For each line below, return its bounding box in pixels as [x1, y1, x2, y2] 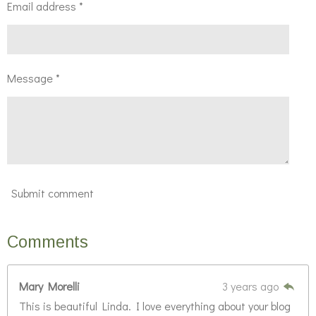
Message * [7, 70, 60, 85]
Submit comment [11, 186, 94, 201]
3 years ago [221, 278, 281, 293]
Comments [7, 232, 88, 251]
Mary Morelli [19, 278, 80, 293]
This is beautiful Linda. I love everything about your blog [19, 298, 291, 313]
